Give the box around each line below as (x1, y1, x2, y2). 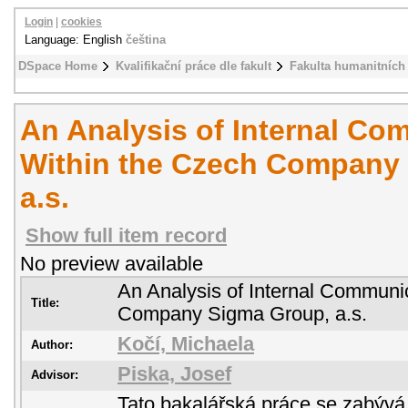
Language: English (25, 33, 126, 46)
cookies (61, 16, 102, 27)
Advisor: (31, 368, 78, 382)
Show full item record (25, 225, 227, 247)
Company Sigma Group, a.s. (117, 303, 367, 325)
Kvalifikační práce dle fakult (116, 59, 271, 73)
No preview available (20, 253, 203, 275)
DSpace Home (18, 59, 97, 73)
